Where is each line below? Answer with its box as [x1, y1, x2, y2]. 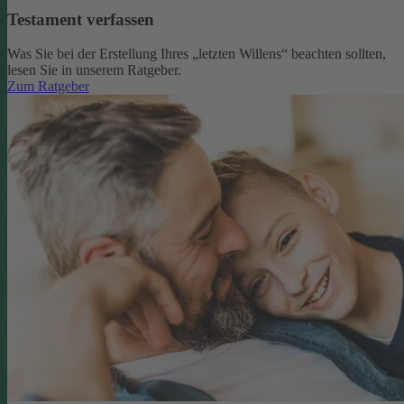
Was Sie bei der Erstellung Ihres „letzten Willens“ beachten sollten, [7, 46, 386, 62]
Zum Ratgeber [7, 78, 89, 95]
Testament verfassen [7, 9, 154, 29]
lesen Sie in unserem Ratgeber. [7, 62, 181, 78]
